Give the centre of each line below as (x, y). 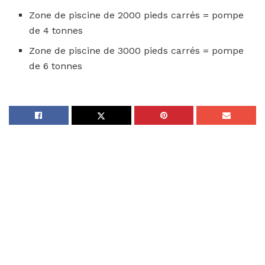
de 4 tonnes (56, 30)
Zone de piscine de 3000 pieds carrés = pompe (137, 51)
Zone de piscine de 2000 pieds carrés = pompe (137, 15)
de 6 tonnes (56, 66)
